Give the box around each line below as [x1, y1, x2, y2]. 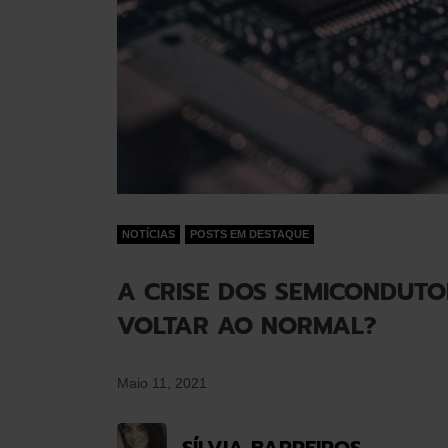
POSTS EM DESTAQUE [190, 228, 309, 240]
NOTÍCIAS [122, 228, 175, 240]
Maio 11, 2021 [117, 375, 207, 391]
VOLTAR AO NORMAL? [117, 308, 377, 344]
